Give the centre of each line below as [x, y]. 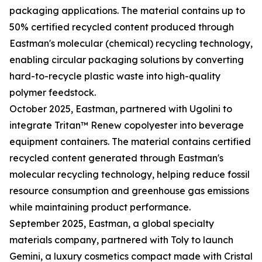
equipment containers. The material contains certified [130, 142]
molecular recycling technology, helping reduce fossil [130, 175]
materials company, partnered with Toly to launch [121, 240]
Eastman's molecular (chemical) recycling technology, [131, 44]
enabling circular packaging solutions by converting [127, 60]
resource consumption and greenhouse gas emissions [129, 191]
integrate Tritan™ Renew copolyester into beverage [127, 125]
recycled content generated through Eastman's [116, 158]
